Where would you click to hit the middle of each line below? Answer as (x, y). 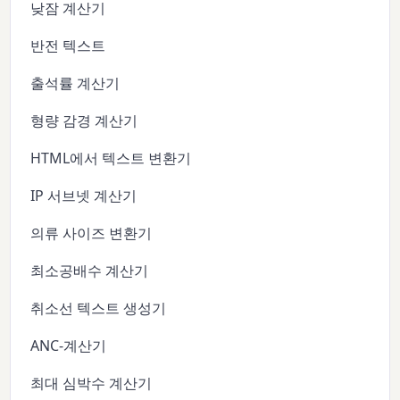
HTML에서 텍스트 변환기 (111, 158)
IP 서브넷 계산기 (84, 196)
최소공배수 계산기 (90, 271)
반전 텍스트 (68, 46)
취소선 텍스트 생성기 (99, 308)
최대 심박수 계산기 (92, 383)
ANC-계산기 (69, 346)
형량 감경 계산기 (84, 121)
